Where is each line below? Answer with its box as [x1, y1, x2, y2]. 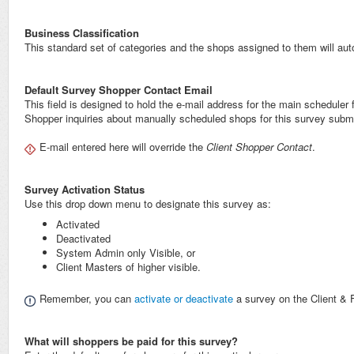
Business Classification [24, 25, 139, 41]
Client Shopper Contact [203, 139, 312, 155]
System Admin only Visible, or [56, 245, 195, 261]
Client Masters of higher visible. [56, 259, 201, 275]
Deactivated [56, 231, 111, 247]
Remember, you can [40, 291, 134, 307]
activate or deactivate [134, 291, 233, 307]
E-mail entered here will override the [40, 139, 203, 155]
